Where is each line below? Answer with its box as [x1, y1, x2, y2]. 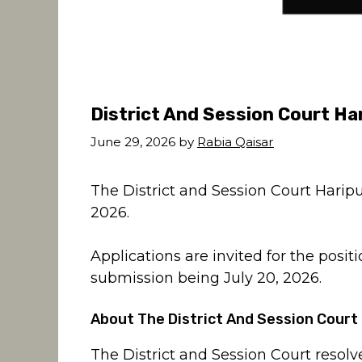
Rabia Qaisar [197, 134, 274, 150]
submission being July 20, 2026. [90, 269, 322, 288]
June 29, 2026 [90, 134, 175, 150]
